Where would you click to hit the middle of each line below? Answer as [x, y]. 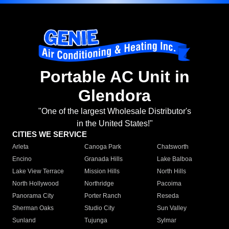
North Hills [171, 171]
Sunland [24, 221]
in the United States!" [114, 124]
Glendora [114, 96]
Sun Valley [171, 208]
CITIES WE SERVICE [50, 134]
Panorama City [33, 196]
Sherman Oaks [33, 208]
